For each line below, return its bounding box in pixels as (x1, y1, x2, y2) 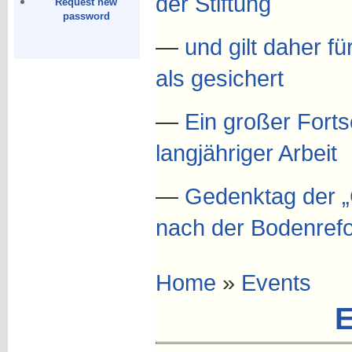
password (62, 10, 110, 23)
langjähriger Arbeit (155, 140, 337, 166)
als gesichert (155, 65, 284, 91)
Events (240, 269, 311, 295)
